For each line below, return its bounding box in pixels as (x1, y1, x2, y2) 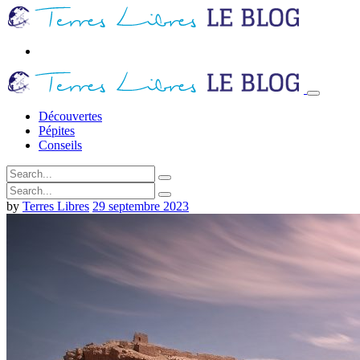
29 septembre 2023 (92, 199, 189, 213)
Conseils (39, 138, 82, 152)
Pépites (39, 124, 75, 137)
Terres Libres (22, 199, 89, 213)
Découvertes (39, 109, 102, 123)
